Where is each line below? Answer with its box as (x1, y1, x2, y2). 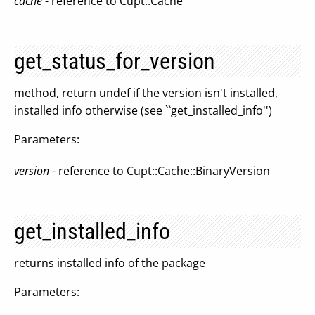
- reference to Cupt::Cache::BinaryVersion (49, 163, 270, 179)
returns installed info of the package (14, 255, 205, 271)
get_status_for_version (14, 48, 215, 75)
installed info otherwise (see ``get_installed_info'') (14, 103, 272, 118)
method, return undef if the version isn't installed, (14, 85, 278, 101)
